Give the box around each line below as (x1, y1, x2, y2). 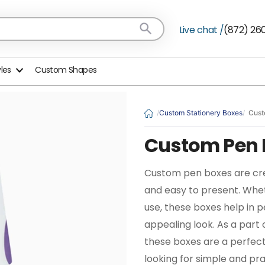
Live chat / (179, 23, 224, 37)
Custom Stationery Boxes (159, 108, 243, 117)
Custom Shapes (35, 64, 97, 76)
